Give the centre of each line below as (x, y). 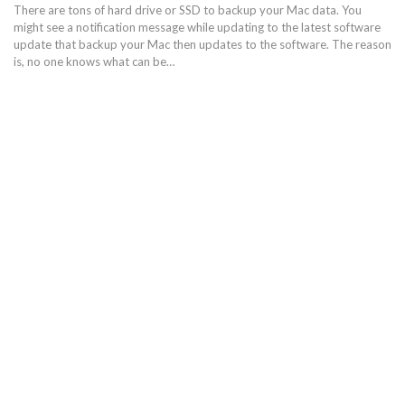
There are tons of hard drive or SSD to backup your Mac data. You (188, 10)
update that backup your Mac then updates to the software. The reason (202, 45)
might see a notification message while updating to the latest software (197, 28)
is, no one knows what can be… (94, 62)
